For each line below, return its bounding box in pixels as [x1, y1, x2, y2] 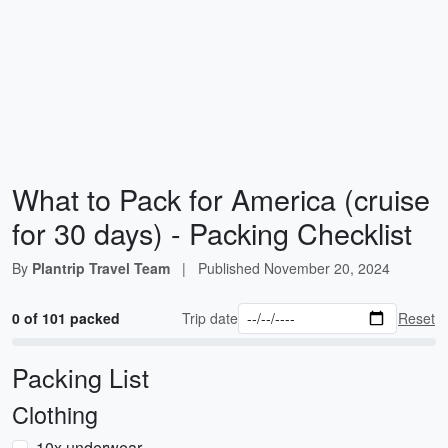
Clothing [12, 397, 98, 431]
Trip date [182, 308, 239, 328]
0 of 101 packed [12, 308, 120, 328]
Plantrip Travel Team [32, 258, 170, 278]
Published [198, 258, 264, 278]
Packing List [12, 359, 149, 395]
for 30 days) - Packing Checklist [12, 212, 412, 253]
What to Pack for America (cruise [12, 178, 430, 219]
